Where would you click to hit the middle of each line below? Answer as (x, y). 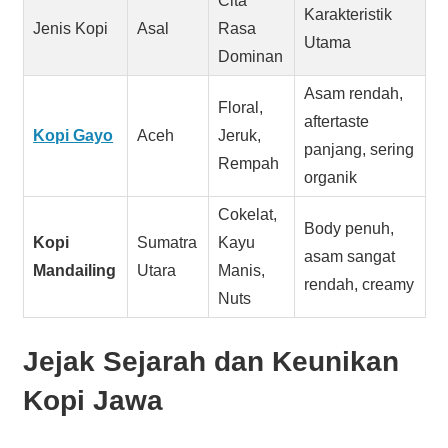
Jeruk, (240, 135)
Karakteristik (348, 14)
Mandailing (75, 270)
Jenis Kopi (71, 28)
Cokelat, (248, 214)
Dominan (251, 56)
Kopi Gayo (73, 135)
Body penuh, (349, 228)
